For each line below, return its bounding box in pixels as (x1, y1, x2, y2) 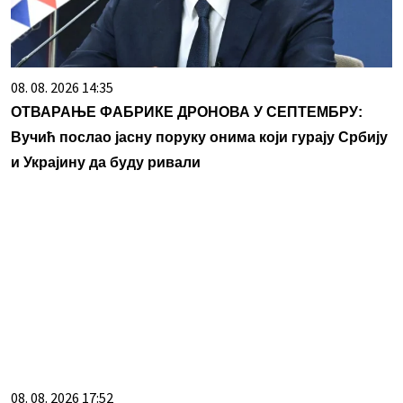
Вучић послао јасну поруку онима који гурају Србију (11, 130, 388, 146)
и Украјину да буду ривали (11, 155, 201, 171)
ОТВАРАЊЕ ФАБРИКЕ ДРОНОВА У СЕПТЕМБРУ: (11, 104, 363, 121)
